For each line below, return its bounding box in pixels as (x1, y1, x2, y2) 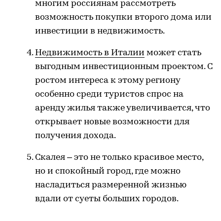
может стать (145, 48, 201, 58)
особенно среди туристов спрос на (35, 89, 184, 99)
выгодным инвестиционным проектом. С (35, 62, 213, 72)
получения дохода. (35, 131, 116, 141)
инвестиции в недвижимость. (35, 26, 165, 36)
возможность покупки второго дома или (35, 12, 212, 22)
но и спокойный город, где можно (35, 166, 181, 176)
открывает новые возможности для (35, 117, 189, 127)
